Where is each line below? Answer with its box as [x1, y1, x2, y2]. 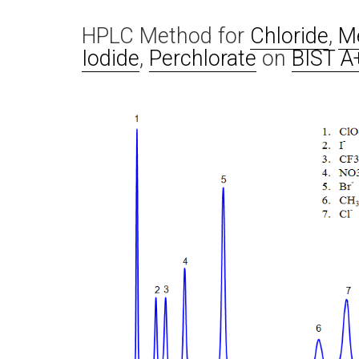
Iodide [82, 46, 139, 71]
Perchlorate [149, 46, 256, 71]
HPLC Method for [82, 23, 250, 49]
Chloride [250, 23, 329, 49]
